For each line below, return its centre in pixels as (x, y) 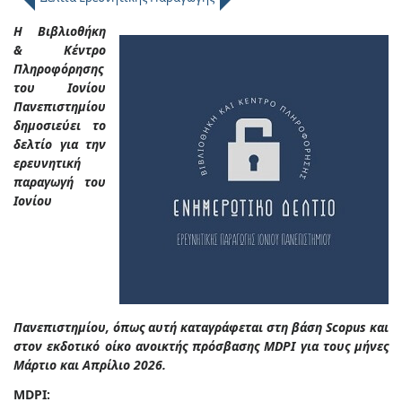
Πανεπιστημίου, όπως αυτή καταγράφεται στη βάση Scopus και (201, 328)
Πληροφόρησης (58, 69)
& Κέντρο (60, 50)
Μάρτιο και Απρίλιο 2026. (90, 365)
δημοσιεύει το (60, 126)
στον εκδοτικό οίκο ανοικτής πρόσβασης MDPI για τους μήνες (201, 346)
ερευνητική (47, 163)
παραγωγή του (60, 182)
